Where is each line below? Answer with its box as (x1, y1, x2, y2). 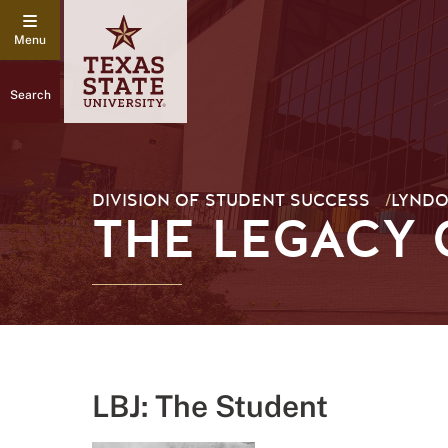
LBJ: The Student (92, 388, 328, 424)
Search (9, 87, 51, 102)
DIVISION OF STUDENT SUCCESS (92, 189, 370, 212)
